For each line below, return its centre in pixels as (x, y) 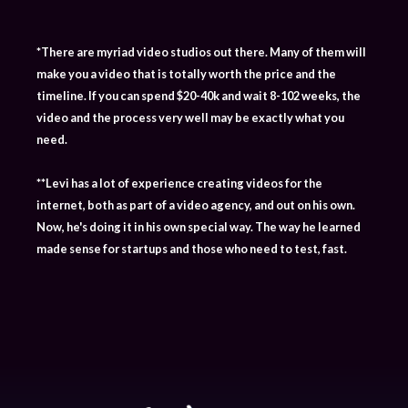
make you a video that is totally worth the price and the (186, 73)
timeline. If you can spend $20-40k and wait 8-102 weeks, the (199, 95)
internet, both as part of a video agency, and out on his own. (196, 204)
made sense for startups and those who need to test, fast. (192, 248)
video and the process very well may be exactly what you (190, 117)
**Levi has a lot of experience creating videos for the (179, 183)
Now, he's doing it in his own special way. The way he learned (199, 226)
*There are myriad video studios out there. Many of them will (201, 51)
